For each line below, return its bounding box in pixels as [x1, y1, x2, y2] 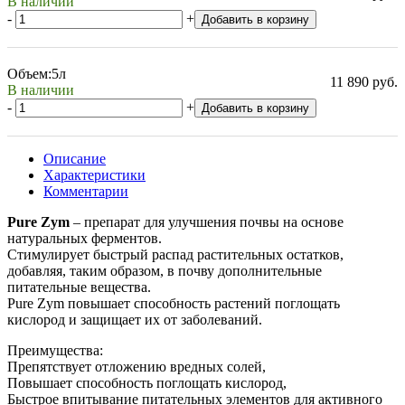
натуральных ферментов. [7, 230, 162, 246]
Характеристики [43, 166, 146, 183]
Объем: [7, 65, 52, 81]
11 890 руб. [330, 73, 398, 89]
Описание [43, 150, 106, 166]
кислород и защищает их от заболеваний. [7, 311, 262, 327]
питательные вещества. [7, 278, 151, 295]
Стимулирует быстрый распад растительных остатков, [7, 246, 344, 262]
